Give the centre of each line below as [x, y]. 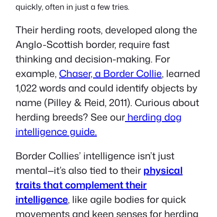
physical [163, 170]
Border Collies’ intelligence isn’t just [95, 156]
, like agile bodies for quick [127, 199]
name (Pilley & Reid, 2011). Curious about [107, 102]
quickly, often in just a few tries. [72, 7]
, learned [181, 73]
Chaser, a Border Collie [110, 73]
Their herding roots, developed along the [106, 30]
